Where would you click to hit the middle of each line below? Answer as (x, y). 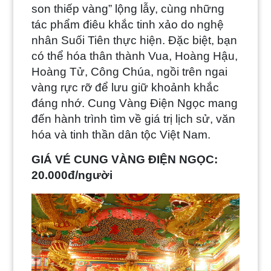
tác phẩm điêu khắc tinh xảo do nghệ (128, 25)
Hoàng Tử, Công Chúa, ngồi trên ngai (130, 72)
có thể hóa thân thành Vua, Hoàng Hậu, (135, 56)
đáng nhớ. (60, 103)
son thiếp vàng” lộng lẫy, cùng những (128, 9)
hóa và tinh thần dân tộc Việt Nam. (121, 135)
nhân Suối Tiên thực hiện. (100, 41)
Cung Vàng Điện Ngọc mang (163, 103)
